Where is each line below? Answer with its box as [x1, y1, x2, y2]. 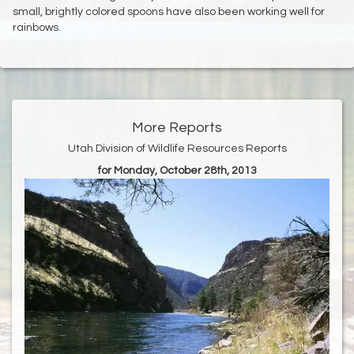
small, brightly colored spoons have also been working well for [13, 6, 325, 18]
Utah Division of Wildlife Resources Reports [67, 143, 287, 155]
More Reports [132, 120, 222, 136]
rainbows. [13, 22, 61, 34]
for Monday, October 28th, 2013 [97, 165, 257, 177]
